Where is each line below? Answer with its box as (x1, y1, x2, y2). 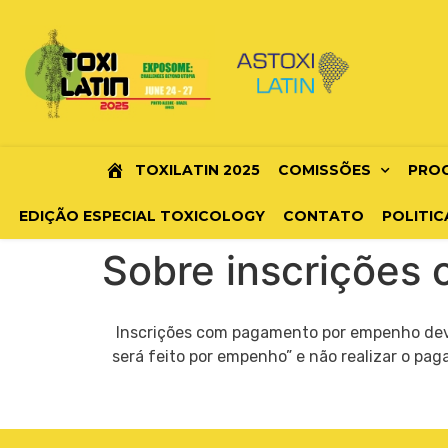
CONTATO (282, 207, 364, 226)
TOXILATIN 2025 (134, 161, 260, 180)
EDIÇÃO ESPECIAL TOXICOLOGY (18, 207, 265, 226)
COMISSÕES (277, 161, 371, 180)
